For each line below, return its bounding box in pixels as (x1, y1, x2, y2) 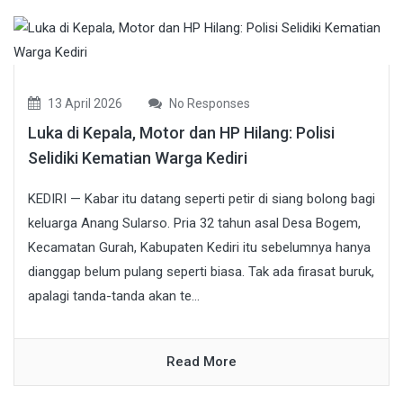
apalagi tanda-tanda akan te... (28, 287, 200, 304)
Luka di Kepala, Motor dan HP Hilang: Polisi (28, 122, 335, 142)
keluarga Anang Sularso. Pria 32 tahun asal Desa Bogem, (28, 214, 361, 231)
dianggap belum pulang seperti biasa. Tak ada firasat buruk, (28, 263, 374, 280)
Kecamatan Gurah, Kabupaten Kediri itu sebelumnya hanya (28, 238, 371, 255)
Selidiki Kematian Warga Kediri (28, 148, 247, 167)
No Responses (166, 95, 250, 111)
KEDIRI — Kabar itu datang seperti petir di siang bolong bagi (28, 190, 375, 207)
